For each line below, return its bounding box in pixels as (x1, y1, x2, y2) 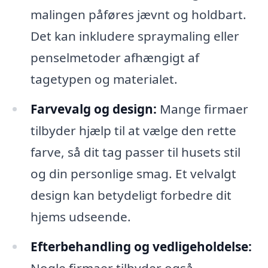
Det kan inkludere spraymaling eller (30, 28, 239, 45)
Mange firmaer (156, 100, 248, 118)
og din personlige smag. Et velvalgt (30, 165, 236, 182)
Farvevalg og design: (30, 100, 157, 118)
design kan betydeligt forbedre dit (30, 187, 232, 204)
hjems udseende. (30, 208, 131, 226)
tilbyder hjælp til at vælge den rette (30, 122, 236, 139)
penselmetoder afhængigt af (30, 49, 199, 66)
